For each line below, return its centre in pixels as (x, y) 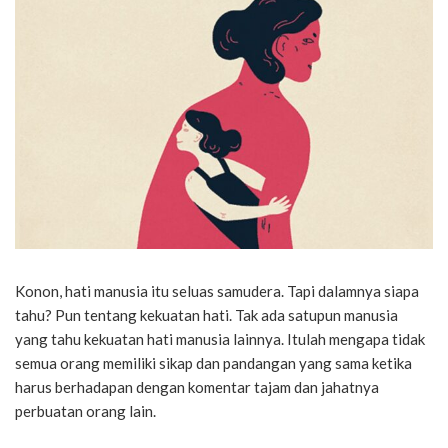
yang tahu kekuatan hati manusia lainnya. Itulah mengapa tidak (220, 338)
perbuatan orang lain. (85, 410)
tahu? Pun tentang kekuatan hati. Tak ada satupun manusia (206, 314)
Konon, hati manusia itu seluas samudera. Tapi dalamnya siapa (217, 290)
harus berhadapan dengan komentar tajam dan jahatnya (197, 386)
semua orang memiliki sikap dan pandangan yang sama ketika (213, 362)
